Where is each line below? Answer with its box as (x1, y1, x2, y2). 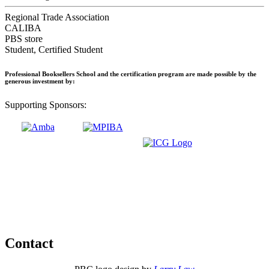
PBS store (5, 33, 43, 44)
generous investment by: (5, 77, 75, 85)
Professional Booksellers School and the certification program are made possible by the (5, 70, 256, 77)
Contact (5, 235, 53, 251)
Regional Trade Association (5, 11, 109, 22)
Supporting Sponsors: (5, 99, 86, 110)
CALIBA (5, 22, 41, 33)
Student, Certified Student (5, 44, 103, 55)
